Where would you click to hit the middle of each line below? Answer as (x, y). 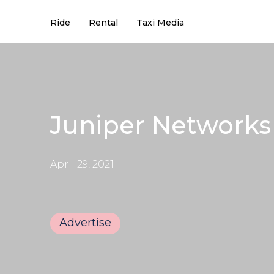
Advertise (85, 222)
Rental (103, 23)
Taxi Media (160, 23)
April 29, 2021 (82, 164)
